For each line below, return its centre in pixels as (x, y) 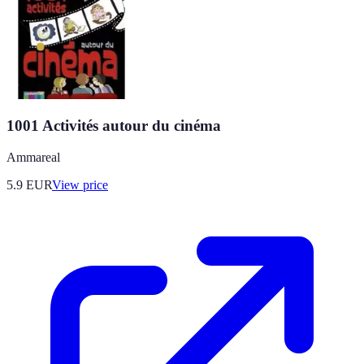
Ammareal (33, 158)
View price (80, 185)
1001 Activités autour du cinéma (114, 126)
